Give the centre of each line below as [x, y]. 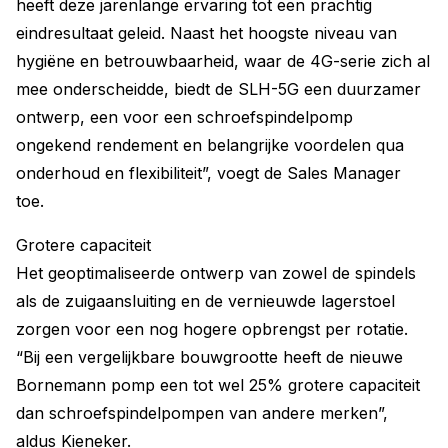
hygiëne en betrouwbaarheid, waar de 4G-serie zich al [223, 61]
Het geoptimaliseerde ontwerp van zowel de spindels [216, 273]
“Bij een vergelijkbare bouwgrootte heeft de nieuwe [209, 357]
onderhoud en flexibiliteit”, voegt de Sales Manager [208, 173]
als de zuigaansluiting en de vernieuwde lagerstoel [205, 301]
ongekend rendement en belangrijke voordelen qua [210, 145]
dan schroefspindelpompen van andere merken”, [202, 413]
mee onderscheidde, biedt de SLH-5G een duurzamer [218, 89]
